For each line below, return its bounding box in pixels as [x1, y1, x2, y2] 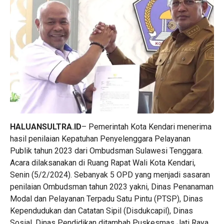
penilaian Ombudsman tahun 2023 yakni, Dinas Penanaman [10, 181, 213, 191]
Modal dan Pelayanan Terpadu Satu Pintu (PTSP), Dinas [10, 193, 203, 203]
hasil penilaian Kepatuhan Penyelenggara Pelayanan [10, 133, 190, 143]
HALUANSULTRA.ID [10, 121, 81, 131]
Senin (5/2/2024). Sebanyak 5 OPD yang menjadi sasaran [10, 169, 210, 179]
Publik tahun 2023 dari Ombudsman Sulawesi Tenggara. [10, 145, 203, 155]
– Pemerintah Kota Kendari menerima [81, 121, 211, 131]
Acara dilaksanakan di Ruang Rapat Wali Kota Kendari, [10, 157, 195, 167]
